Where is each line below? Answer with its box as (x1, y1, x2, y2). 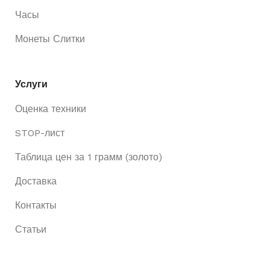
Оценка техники (15, 102, 86, 115)
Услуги (15, 78, 48, 90)
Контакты (15, 199, 57, 211)
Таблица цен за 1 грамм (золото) (15, 151, 162, 163)
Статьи (15, 223, 46, 235)
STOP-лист (15, 127, 64, 139)
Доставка (15, 175, 57, 187)
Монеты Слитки (15, 33, 85, 45)
